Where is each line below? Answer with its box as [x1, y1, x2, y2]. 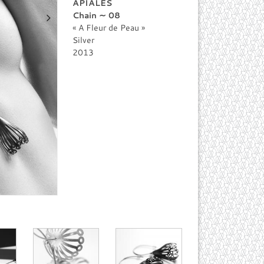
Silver [72, 34, 95, 46]
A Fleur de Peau [78, 22, 140, 34]
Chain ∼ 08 [72, 9, 121, 21]
